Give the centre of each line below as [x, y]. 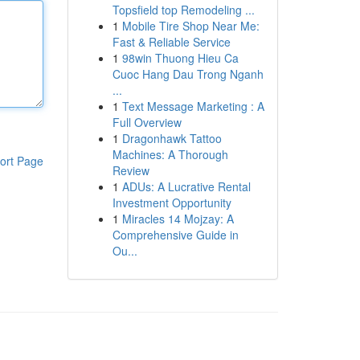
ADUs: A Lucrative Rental [186, 186]
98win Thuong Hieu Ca [180, 58]
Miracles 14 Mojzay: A [178, 219]
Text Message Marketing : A [193, 106]
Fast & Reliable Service [171, 42]
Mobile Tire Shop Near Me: [190, 26]
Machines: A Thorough [170, 154]
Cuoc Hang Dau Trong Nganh [188, 74]
